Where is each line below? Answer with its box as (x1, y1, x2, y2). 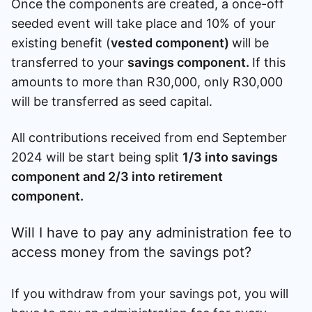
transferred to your (11, 54, 127, 70)
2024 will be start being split (11, 149, 182, 164)
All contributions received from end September (11, 130, 287, 145)
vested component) (111, 35, 232, 50)
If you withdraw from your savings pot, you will (11, 286, 288, 301)
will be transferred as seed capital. (11, 93, 223, 109)
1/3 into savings (182, 149, 278, 164)
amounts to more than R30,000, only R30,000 (11, 74, 283, 89)
